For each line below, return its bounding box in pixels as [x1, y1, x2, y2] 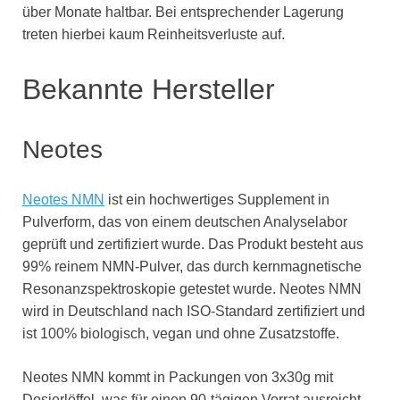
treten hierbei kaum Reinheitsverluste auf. [22, 27, 285, 43]
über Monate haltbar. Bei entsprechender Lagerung [22, 4, 344, 21]
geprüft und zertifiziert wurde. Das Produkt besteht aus [22, 237, 363, 253]
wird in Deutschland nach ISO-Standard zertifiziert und [22, 304, 365, 320]
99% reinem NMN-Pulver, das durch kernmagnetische [22, 259, 362, 275]
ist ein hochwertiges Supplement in [104, 192, 329, 208]
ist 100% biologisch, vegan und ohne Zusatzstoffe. [22, 326, 339, 342]
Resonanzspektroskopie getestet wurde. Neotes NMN [22, 281, 362, 297]
